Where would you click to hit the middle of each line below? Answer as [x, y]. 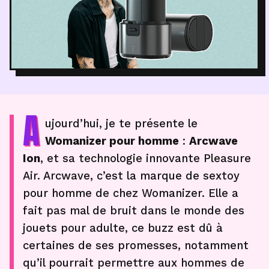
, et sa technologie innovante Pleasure [146, 158]
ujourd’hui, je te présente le [121, 123]
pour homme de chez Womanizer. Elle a [131, 193]
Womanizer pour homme [112, 141]
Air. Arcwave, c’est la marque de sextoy [131, 176]
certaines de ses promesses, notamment [136, 245]
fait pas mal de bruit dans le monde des [134, 210]
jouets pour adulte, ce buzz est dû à [123, 228]
